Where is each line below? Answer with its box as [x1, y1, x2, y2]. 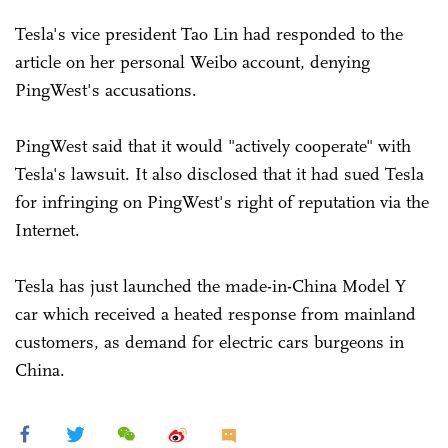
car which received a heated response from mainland [15, 302, 416, 325]
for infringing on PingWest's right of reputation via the [15, 190, 429, 213]
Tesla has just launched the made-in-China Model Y [15, 274, 406, 297]
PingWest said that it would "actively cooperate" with [15, 134, 411, 157]
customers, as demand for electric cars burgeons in [15, 330, 404, 353]
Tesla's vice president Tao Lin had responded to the [15, 22, 403, 45]
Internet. [15, 218, 80, 241]
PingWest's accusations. [15, 78, 202, 101]
